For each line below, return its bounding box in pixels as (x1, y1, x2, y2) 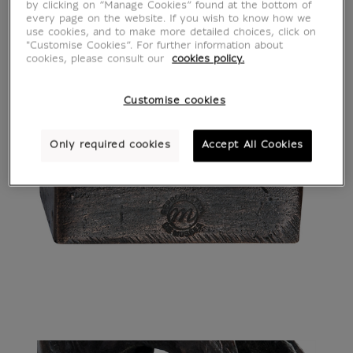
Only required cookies (50, 140, 171, 150)
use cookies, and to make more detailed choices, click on (26, 28, 317, 38)
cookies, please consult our (26, 54, 169, 65)
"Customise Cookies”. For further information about (26, 41, 284, 51)
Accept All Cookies (201, 140, 303, 150)
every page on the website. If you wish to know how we (26, 14, 312, 24)
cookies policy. (172, 54, 245, 65)
